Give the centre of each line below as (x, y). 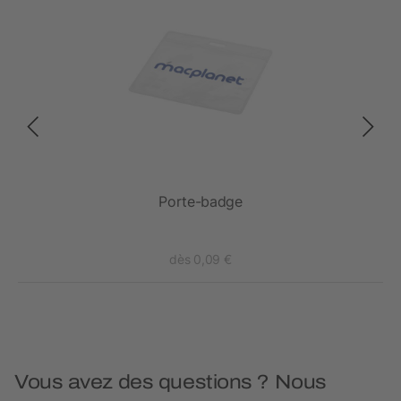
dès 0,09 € (200, 260)
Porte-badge (200, 202)
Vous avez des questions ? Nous (171, 383)
